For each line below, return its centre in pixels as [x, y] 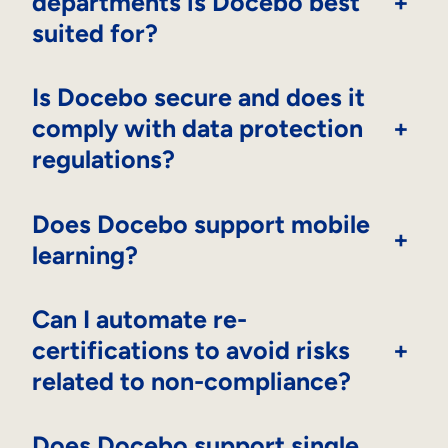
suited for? [95, 33]
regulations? [103, 159]
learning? [85, 254]
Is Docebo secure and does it [198, 97]
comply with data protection [197, 128]
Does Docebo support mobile [201, 223]
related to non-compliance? [191, 380]
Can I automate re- [139, 318]
